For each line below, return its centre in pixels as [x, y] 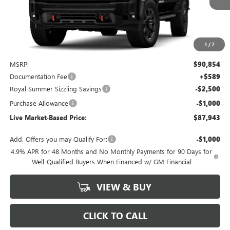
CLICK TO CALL [115, 215]
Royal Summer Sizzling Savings [55, 88]
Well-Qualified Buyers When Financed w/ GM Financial [111, 161]
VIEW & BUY [123, 187]
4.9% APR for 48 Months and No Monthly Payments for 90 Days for [112, 151]
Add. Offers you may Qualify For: [58, 139]
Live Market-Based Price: [48, 117]
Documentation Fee [38, 76]
